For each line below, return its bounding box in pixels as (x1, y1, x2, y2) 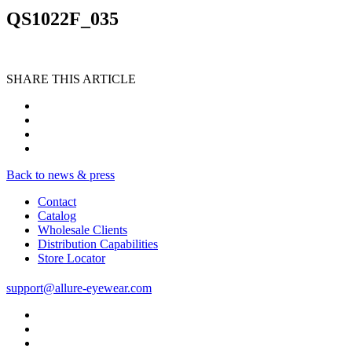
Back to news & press (6, 168, 115, 182)
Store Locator (38, 251, 105, 266)
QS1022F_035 (6, 9, 119, 30)
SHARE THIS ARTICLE (6, 72, 136, 86)
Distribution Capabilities (38, 237, 158, 251)
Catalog (38, 209, 76, 223)
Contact (38, 195, 76, 209)
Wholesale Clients (38, 223, 127, 237)
